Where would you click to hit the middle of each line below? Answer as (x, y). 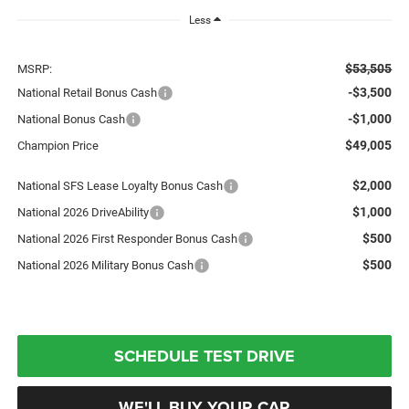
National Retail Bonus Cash (87, 92)
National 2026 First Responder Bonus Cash (127, 238)
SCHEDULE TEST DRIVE (204, 356)
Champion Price (58, 145)
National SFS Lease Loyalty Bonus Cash (120, 185)
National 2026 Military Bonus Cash (105, 265)
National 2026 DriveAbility (83, 212)
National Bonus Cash (71, 119)
